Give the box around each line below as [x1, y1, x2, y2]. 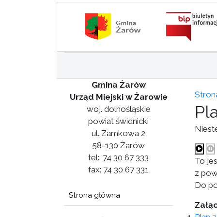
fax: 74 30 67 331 [88, 165, 149, 174]
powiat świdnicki [88, 116, 149, 126]
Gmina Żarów [91, 80, 146, 90]
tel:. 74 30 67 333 [88, 153, 149, 162]
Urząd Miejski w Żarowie [69, 92, 168, 102]
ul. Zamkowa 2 [92, 128, 145, 138]
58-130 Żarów [92, 140, 145, 150]
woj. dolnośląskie [86, 104, 151, 114]
